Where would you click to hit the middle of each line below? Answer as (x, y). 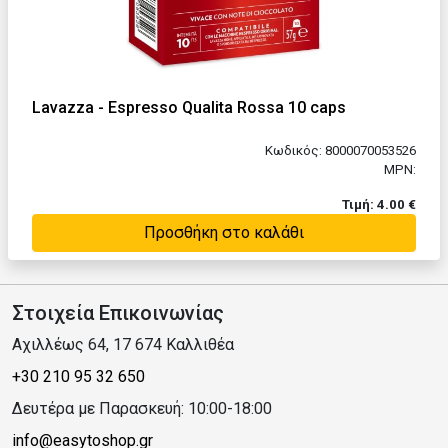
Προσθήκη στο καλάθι (224, 233)
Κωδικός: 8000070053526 (340, 151)
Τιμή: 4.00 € (379, 205)
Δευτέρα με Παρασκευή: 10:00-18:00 (142, 409)
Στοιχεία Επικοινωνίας (118, 313)
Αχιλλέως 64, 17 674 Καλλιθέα (123, 345)
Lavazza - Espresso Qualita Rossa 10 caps (189, 108)
